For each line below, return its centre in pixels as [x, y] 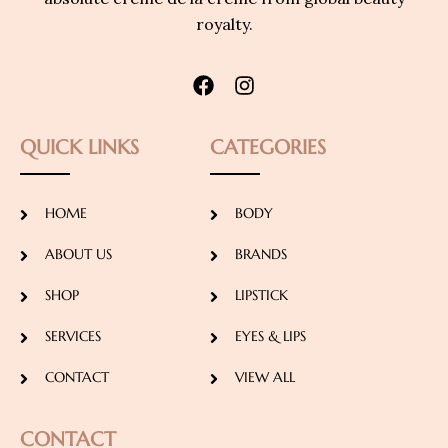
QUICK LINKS [79, 147]
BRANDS [261, 253]
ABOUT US [78, 253]
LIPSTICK [262, 294]
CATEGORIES [268, 147]
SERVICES [73, 335]
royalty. [224, 23]
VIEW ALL [265, 376]
